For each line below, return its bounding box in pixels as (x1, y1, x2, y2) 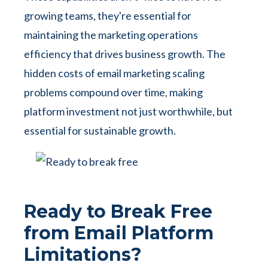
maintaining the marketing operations (24, 28, 198, 41)
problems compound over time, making (24, 86, 203, 99)
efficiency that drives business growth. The (24, 47, 226, 60)
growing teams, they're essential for (24, 9, 191, 22)
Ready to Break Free (24, 200, 212, 223)
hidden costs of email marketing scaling (24, 66, 205, 80)
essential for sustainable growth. (24, 124, 176, 137)
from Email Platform (24, 222, 214, 244)
